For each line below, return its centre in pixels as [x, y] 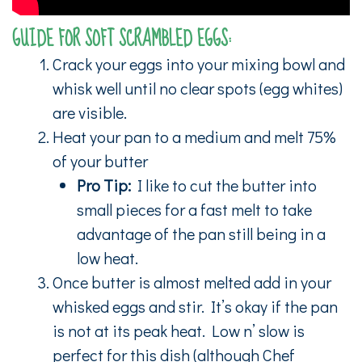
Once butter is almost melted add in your [192, 282]
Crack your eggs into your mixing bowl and [199, 63]
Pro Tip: [104, 185]
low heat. [107, 257]
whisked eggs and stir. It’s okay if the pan [195, 306]
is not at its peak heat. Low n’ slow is [179, 330]
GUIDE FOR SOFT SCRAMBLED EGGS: [121, 39]
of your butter [100, 160]
